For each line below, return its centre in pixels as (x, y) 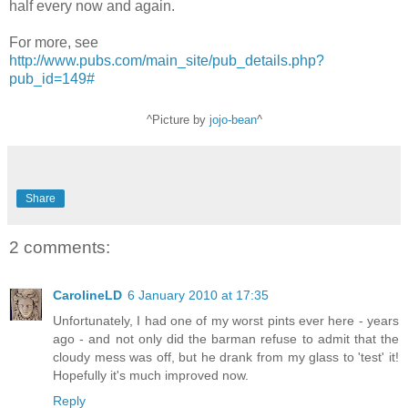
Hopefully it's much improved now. (151, 375)
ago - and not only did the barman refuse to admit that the (226, 338)
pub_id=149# (52, 78)
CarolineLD (87, 295)
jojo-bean (233, 120)
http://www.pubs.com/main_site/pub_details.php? (167, 60)
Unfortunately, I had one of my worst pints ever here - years (226, 320)
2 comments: (60, 248)
